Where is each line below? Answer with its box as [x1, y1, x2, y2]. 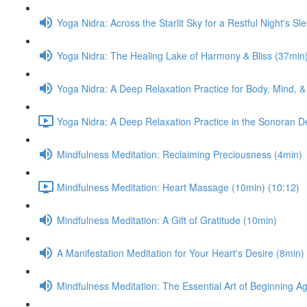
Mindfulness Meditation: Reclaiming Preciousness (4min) [57, 147, 302, 161]
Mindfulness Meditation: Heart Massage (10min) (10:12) [57, 180, 299, 194]
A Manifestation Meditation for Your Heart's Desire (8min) [57, 245, 304, 260]
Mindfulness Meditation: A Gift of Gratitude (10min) [57, 212, 277, 227]
